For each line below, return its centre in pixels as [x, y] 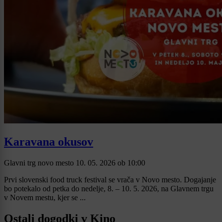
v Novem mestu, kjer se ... [45, 197]
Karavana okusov [49, 142]
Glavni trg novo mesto [40, 163]
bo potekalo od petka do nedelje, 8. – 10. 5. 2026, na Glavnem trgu [109, 188]
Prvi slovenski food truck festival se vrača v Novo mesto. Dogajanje [110, 179]
